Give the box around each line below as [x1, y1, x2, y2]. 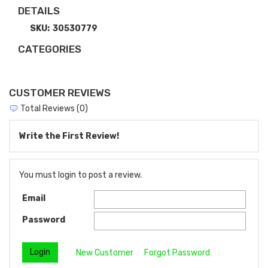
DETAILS [18, 4, 60, 17]
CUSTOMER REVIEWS [9, 86, 111, 99]
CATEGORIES [18, 42, 81, 55]
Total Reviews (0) [19, 103, 88, 114]
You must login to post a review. [19, 170, 142, 181]
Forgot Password [144, 247, 210, 258]
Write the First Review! [19, 131, 119, 142]
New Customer [76, 247, 133, 258]
